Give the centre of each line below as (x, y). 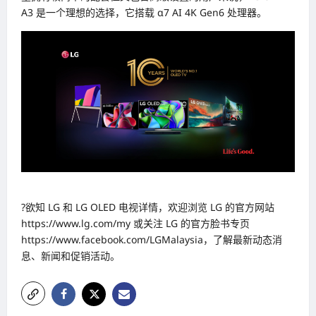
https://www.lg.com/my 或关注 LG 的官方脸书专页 (135, 224)
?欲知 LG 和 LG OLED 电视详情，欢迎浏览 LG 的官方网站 (148, 207)
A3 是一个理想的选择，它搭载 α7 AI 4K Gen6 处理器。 (144, 12)
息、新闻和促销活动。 (71, 256)
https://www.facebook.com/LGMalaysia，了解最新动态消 (152, 240)
